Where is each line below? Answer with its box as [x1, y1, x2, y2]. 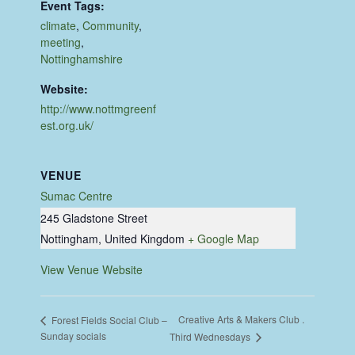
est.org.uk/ [40, 117, 94, 134]
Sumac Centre [40, 188, 113, 204]
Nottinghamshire [40, 51, 124, 67]
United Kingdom [105, 231, 185, 247]
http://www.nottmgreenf [40, 101, 157, 117]
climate [40, 17, 77, 34]
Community [82, 17, 139, 34]
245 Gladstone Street [40, 210, 148, 227]
